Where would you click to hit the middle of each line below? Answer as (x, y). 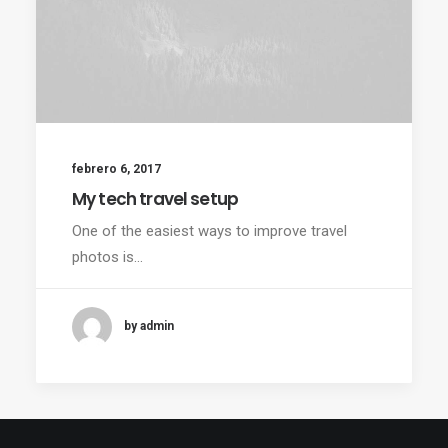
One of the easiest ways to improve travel (209, 230)
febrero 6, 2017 (116, 168)
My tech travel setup (155, 198)
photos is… (107, 256)
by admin (149, 326)
